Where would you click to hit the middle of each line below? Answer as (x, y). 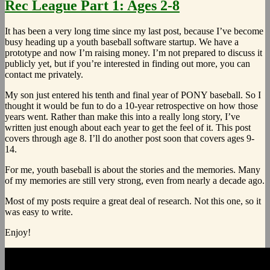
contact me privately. (44, 75)
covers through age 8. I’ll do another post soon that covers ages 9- (130, 139)
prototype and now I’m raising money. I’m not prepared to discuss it (133, 53)
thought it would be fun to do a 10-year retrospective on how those (131, 106)
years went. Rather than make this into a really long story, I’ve (122, 117)
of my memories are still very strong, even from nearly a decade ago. (135, 181)
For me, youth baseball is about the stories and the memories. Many (133, 170)
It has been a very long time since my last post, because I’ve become (134, 31)
